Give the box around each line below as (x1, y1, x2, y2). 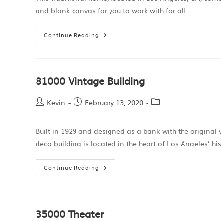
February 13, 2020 (85, 97, 143, 107)
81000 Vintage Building (36, 73, 145, 88)
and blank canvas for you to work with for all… (36, 5, 191, 15)
